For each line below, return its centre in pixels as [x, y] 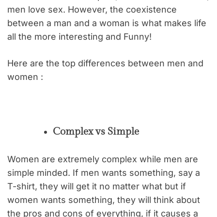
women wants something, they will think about [104, 200]
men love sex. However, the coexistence [92, 9]
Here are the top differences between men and [105, 63]
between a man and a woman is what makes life [107, 23]
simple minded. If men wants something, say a [104, 172]
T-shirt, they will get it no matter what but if [97, 186]
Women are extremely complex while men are [103, 159]
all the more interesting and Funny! [79, 36]
